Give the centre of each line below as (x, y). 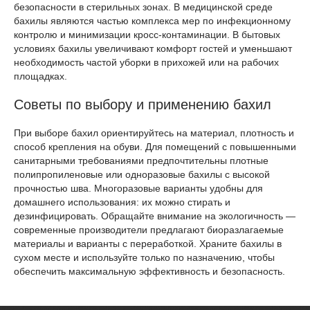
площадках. (40, 76)
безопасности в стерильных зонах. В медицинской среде (143, 7)
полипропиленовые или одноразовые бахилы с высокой (142, 175)
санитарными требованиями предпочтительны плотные (141, 161)
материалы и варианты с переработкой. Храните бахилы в (148, 244)
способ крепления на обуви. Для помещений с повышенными (155, 147)
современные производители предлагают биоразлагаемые (149, 230)
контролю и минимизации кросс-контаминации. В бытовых (147, 35)
